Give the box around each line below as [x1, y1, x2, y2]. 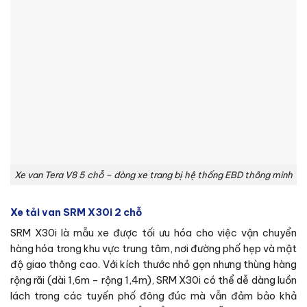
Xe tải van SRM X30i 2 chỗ [10, 206, 142, 219]
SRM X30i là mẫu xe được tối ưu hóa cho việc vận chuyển [10, 227, 297, 240]
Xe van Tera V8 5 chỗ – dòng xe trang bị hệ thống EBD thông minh [14, 169, 293, 180]
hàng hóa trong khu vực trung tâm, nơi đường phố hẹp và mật [10, 243, 297, 256]
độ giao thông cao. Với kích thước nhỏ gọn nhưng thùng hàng [10, 258, 297, 271]
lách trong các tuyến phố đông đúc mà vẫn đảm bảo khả [10, 290, 297, 303]
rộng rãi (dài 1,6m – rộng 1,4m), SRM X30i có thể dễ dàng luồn [10, 274, 297, 287]
